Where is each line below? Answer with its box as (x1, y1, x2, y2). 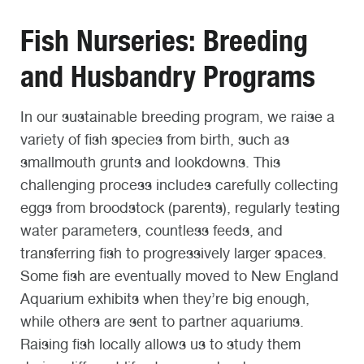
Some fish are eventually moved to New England (20, 266, 339, 284)
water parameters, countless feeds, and (20, 221, 283, 239)
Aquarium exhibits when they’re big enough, (20, 289, 310, 307)
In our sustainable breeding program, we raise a (20, 107, 335, 125)
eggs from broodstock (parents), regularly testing (20, 198, 340, 216)
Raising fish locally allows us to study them (20, 335, 301, 353)
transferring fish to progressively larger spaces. (20, 244, 327, 262)
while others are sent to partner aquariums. (20, 312, 304, 330)
